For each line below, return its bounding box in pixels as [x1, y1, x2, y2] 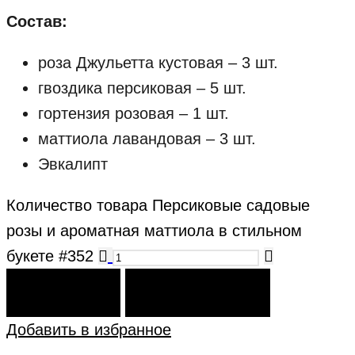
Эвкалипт [38, 155, 108, 174]
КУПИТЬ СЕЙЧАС [151, 288, 244, 300]
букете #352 [6, 247, 94, 265]
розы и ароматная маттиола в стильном [6, 222, 302, 240]
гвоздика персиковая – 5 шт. [38, 79, 246, 97]
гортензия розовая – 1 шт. [38, 105, 229, 123]
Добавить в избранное [6, 321, 171, 339]
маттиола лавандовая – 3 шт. [38, 130, 256, 148]
